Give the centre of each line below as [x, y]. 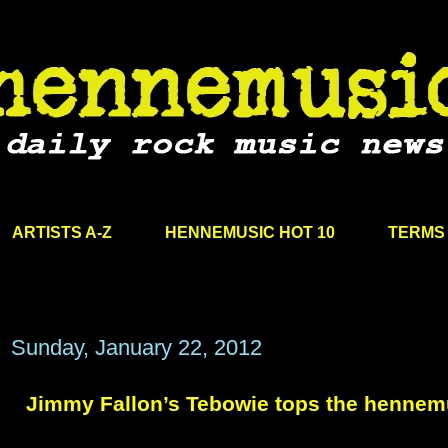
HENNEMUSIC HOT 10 [249, 232]
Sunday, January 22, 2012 [136, 348]
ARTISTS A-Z [61, 232]
